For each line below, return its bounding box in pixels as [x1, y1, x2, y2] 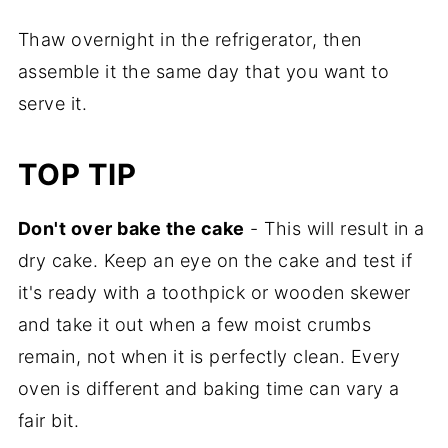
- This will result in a [244, 217, 425, 239]
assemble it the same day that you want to [17, 60, 390, 82]
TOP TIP [17, 156, 137, 192]
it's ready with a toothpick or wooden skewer [17, 281, 411, 303]
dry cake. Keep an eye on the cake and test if [17, 249, 413, 271]
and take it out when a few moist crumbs [17, 313, 372, 335]
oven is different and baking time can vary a [17, 377, 400, 399]
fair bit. [17, 409, 80, 431]
